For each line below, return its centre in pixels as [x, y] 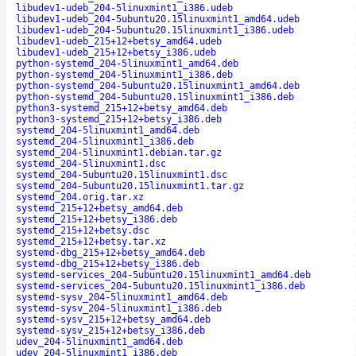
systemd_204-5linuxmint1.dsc [91, 163]
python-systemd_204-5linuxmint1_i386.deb [124, 74]
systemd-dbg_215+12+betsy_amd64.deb [110, 252]
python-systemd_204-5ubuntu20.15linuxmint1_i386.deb [155, 97]
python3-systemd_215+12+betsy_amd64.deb [122, 108]
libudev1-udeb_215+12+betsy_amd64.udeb [119, 41]
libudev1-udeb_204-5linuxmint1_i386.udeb [124, 8]
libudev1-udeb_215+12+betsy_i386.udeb [116, 52]
